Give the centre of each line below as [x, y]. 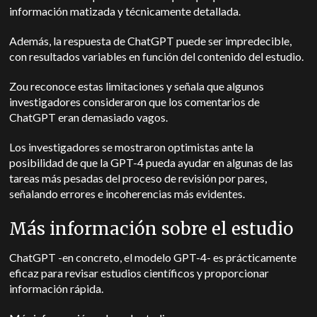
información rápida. [58, 288]
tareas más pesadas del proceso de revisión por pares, [138, 178]
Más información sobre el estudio [152, 229]
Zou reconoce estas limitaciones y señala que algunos [137, 86]
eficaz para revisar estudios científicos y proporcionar [139, 273]
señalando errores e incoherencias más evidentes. [128, 194]
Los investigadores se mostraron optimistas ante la [132, 147]
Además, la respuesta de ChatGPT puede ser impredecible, [151, 41]
